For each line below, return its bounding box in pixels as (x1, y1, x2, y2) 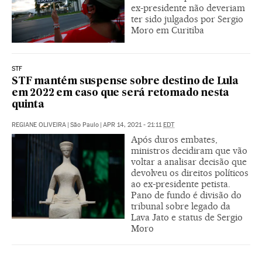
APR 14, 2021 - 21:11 (103, 121, 163, 129)
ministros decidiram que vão (131, 145, 247, 157)
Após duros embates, (131, 134, 218, 146)
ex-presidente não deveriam (131, 2, 245, 14)
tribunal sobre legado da (131, 201, 230, 212)
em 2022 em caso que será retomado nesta (12, 88, 230, 99)
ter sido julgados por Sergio (131, 13, 243, 25)
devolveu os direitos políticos (131, 167, 249, 179)
